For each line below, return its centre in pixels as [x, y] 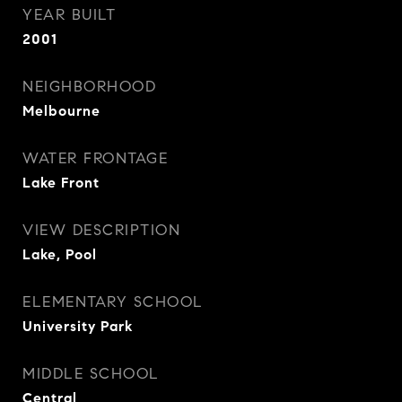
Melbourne [61, 110]
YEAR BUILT [69, 14]
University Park [78, 326]
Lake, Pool [60, 254]
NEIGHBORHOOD [89, 86]
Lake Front [61, 182]
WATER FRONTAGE [95, 158]
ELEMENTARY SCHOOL [113, 301]
